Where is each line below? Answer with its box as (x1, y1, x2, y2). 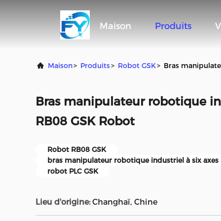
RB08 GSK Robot (36, 114, 135, 128)
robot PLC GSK (47, 167, 98, 176)
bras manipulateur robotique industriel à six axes (47, 156, 219, 165)
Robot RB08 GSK (47, 145, 106, 154)
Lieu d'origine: (36, 197, 90, 207)
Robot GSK (118, 61, 156, 70)
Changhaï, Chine (92, 197, 157, 207)
